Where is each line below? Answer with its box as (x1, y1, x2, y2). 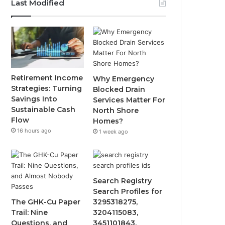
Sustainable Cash (11, 104, 76, 114)
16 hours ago (17, 127, 52, 134)
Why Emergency (93, 74, 155, 83)
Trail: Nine (11, 208, 48, 217)
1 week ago (99, 128, 129, 135)
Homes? (93, 117, 124, 126)
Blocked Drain (93, 85, 146, 94)
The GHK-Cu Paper (11, 197, 81, 206)
